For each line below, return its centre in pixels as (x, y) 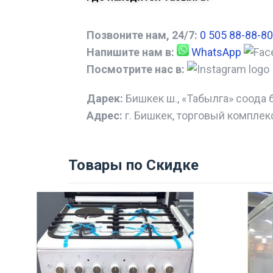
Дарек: (105, 99)
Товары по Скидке (133, 165)
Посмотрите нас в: (136, 69)
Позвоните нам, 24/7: (142, 35)
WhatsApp (216, 52)
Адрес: (105, 116)
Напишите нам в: (130, 52)
